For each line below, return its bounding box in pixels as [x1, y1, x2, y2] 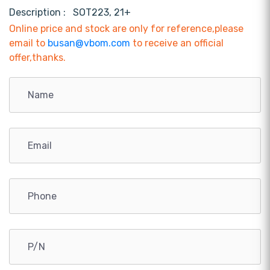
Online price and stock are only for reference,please [9, 23, 243, 35]
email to [9, 37, 48, 49]
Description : [9, 7, 71, 19]
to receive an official [130, 37, 224, 49]
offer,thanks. [9, 52, 66, 64]
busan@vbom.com [48, 37, 130, 49]
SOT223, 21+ [73, 7, 131, 19]
